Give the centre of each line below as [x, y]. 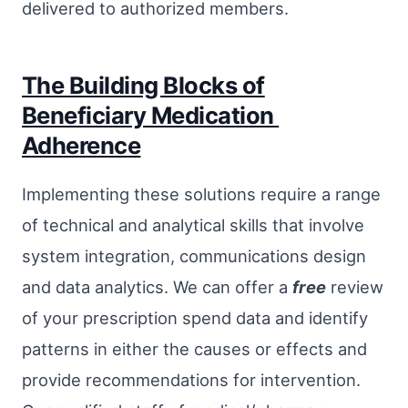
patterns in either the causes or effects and [194, 349]
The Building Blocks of [143, 85]
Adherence [82, 145]
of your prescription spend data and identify [195, 318]
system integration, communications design [194, 256]
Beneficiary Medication [151, 115]
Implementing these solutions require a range [201, 194]
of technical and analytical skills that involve [193, 225]
